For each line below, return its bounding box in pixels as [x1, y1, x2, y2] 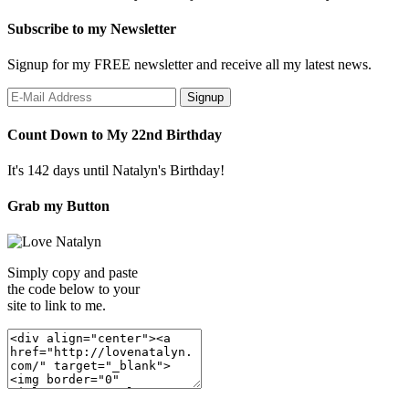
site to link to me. [7, 298, 106, 314]
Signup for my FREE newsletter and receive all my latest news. [7, 57, 372, 73]
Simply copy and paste [7, 265, 138, 281]
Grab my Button [7, 198, 110, 215]
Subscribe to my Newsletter [7, 21, 176, 37]
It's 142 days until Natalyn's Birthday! [7, 162, 225, 178]
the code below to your [7, 281, 140, 298]
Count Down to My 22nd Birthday [7, 126, 222, 142]
